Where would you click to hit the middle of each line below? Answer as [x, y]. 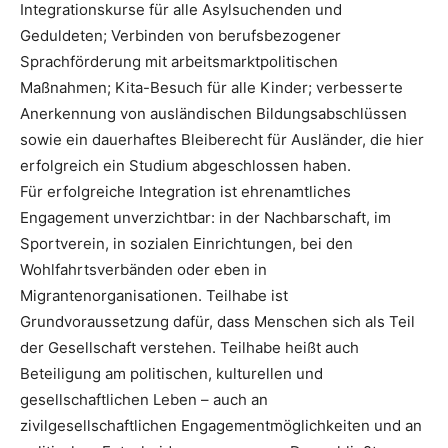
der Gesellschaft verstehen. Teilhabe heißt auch [189, 348]
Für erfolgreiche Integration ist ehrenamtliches [185, 192]
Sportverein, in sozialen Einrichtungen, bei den [186, 244]
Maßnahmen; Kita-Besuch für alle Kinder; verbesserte [211, 88]
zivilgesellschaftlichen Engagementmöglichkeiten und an [221, 426]
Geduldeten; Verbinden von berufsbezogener [180, 36]
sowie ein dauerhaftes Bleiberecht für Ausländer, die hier [222, 140]
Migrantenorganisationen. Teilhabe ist [154, 296]
